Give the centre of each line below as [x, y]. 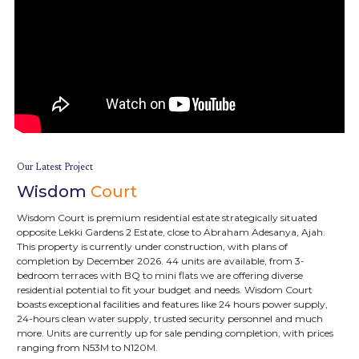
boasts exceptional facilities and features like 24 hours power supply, [172, 304]
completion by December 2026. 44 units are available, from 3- [161, 261]
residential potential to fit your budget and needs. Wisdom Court [165, 290]
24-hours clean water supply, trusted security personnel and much [170, 319]
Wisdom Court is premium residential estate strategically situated [167, 218]
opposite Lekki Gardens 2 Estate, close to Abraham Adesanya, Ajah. [171, 232]
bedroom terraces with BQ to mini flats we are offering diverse [160, 275]
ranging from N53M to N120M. [87, 347]
